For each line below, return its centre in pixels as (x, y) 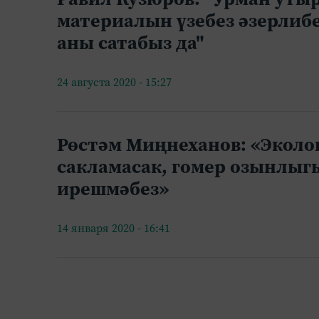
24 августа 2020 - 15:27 (114, 82)
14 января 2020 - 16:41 (114, 228)
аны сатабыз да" (131, 42)
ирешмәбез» (113, 188)
